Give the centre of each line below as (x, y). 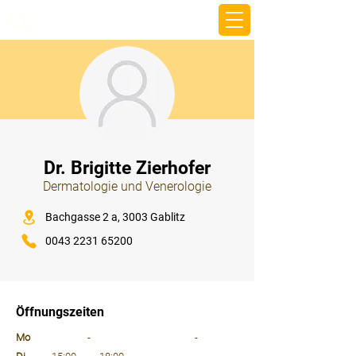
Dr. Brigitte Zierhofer (127, 168)
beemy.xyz (71, 20)
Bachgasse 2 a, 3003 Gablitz (115, 217)
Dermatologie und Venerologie (127, 186)
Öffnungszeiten (60, 312)
